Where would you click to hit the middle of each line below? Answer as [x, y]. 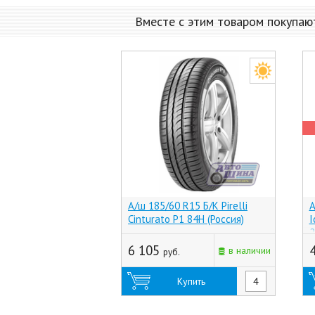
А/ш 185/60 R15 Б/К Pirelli [188, 206]
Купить [192, 281]
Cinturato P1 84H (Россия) [186, 219]
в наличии [250, 250]
